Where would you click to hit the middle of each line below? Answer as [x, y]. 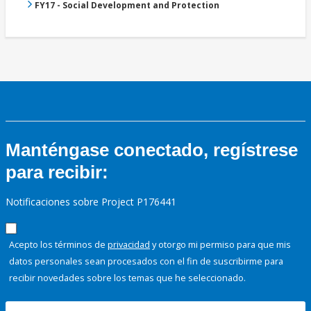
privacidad [129, 245]
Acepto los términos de [58, 245]
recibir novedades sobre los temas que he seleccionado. [127, 278]
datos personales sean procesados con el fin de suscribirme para [146, 261]
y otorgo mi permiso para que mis [220, 245]
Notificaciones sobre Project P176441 [91, 202]
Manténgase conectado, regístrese [152, 150]
